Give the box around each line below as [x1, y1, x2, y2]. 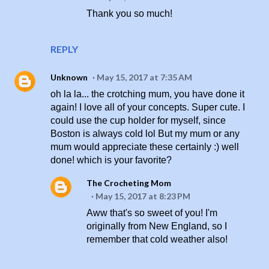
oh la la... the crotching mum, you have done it [50, 89, 244, 100]
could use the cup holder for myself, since [50, 115, 226, 126]
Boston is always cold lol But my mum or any [50, 128, 240, 139]
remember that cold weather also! [86, 234, 228, 245]
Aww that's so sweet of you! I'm [86, 208, 217, 219]
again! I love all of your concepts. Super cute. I [50, 102, 245, 113]
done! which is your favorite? [50, 155, 172, 166]
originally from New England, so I [86, 221, 227, 232]
